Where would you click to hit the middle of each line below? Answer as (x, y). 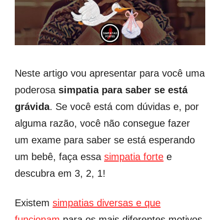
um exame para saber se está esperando (105, 140)
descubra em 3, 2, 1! (60, 174)
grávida (32, 107)
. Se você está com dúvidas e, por (124, 107)
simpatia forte (134, 157)
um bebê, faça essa (59, 157)
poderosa (37, 90)
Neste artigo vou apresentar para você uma (110, 73)
